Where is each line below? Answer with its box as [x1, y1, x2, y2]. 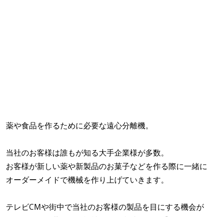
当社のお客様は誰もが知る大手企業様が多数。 [6, 147, 169, 158]
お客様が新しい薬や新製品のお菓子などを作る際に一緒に [6, 161, 207, 172]
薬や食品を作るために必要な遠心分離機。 [6, 120, 153, 131]
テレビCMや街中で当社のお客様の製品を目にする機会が [6, 201, 204, 213]
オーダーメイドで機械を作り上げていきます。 [6, 174, 169, 186]
